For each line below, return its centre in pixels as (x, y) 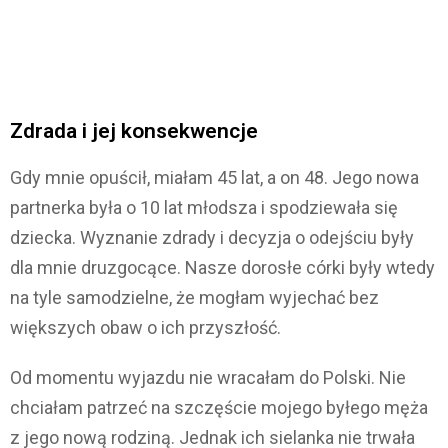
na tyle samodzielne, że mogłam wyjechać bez (194, 298)
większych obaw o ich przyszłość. (145, 328)
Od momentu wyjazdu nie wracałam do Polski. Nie (208, 378)
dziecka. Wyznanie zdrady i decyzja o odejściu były (212, 238)
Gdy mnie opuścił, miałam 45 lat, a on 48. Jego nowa (214, 178)
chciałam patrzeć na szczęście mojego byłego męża (219, 408)
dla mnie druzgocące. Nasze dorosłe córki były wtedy (222, 268)
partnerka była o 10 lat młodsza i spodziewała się (204, 208)
